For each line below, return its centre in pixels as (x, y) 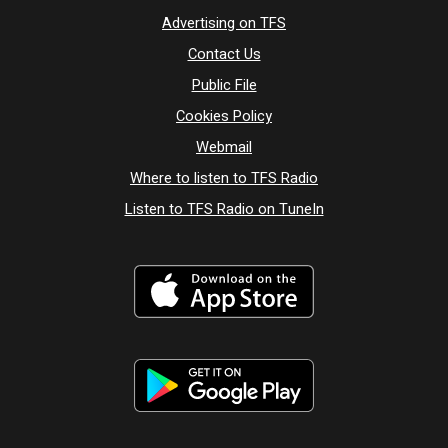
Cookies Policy (224, 116)
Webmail (224, 147)
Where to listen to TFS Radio (224, 178)
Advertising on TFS (224, 23)
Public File (224, 85)
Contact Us (224, 54)
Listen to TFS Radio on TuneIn (224, 209)
